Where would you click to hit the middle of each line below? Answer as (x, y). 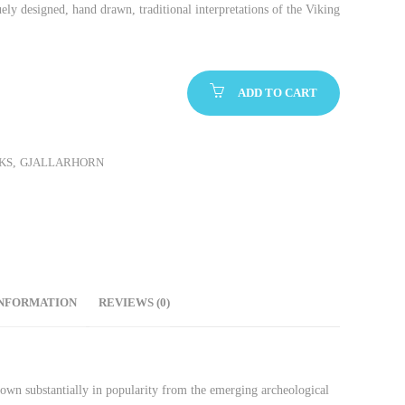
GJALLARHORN (62, 162)
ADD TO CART (278, 93)
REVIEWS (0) (134, 302)
